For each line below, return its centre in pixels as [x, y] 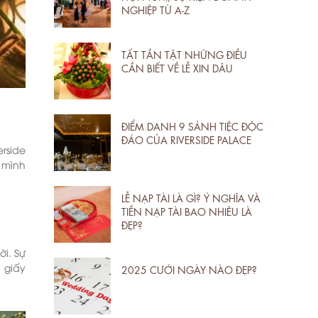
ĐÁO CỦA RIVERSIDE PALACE [186, 139]
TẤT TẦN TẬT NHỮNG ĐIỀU [184, 54]
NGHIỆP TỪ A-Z [155, 9]
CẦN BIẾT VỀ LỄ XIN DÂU [177, 67]
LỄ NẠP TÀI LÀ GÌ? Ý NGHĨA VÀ [191, 197]
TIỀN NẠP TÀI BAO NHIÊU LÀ [187, 210]
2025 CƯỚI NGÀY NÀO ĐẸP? [189, 269]
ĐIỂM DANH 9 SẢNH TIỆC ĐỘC [192, 125]
